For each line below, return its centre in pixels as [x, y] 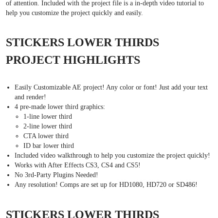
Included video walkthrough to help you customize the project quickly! [113, 156]
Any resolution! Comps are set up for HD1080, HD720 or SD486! [106, 185]
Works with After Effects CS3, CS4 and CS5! [78, 165]
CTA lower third [46, 136]
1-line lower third [48, 117]
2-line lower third [48, 127]
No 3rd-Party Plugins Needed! [57, 175]
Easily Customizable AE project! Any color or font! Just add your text [111, 88]
